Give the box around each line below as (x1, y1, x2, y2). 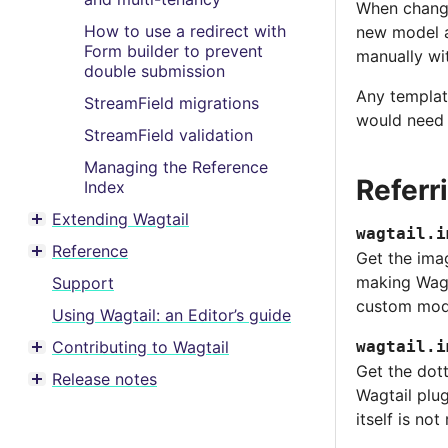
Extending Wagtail (52, 209, 189, 229)
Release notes (52, 369, 157, 389)
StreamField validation (84, 125, 253, 145)
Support (52, 273, 114, 293)
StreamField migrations (84, 93, 259, 113)
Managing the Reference (84, 157, 268, 177)
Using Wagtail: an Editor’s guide (52, 305, 291, 325)
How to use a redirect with (84, 21, 286, 41)
